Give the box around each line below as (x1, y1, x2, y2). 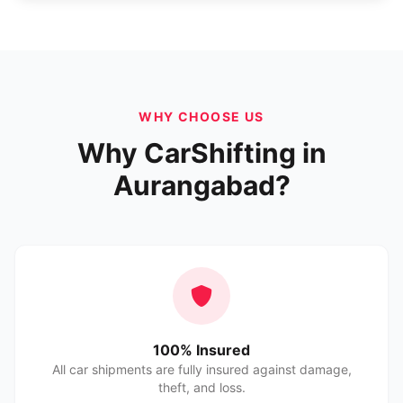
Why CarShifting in (76, 137, 327, 169)
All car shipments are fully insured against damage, (51, 362, 352, 377)
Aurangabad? (112, 169, 291, 201)
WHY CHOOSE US (139, 109, 264, 124)
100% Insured (153, 341, 250, 359)
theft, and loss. (157, 380, 246, 395)
